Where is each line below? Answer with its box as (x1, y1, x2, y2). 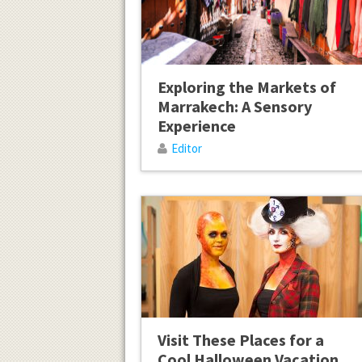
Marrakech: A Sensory (157, 95, 312, 116)
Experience (157, 115, 236, 136)
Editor (170, 140, 202, 156)
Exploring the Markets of (157, 76, 336, 97)
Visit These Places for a (157, 329, 324, 350)
